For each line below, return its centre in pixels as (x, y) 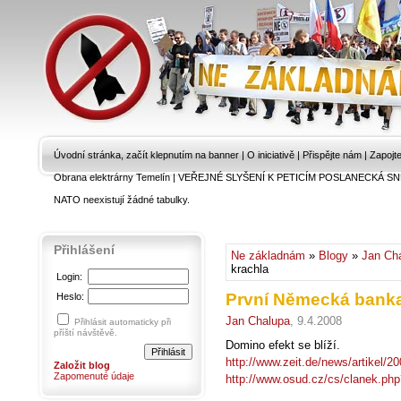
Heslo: (70, 296)
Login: (69, 277)
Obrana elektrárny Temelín (112, 177)
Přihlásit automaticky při (123, 322)
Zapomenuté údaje (94, 376)
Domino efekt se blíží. (283, 345)
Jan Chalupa (258, 321)
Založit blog (82, 365)
